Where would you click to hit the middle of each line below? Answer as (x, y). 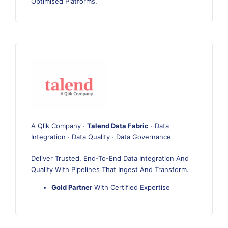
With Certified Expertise (131, 187)
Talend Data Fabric (118, 125)
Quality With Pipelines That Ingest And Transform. (110, 169)
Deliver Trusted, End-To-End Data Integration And (110, 158)
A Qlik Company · (59, 125)
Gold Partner (72, 187)
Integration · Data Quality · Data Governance (101, 137)
